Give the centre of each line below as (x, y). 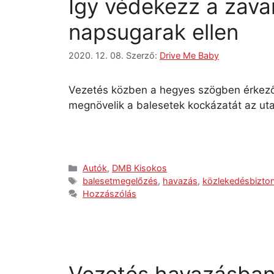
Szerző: (143, 56)
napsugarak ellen (154, 31)
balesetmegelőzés (120, 181)
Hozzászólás (110, 194)
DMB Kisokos (140, 168)
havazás (180, 181)
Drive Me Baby (189, 56)
